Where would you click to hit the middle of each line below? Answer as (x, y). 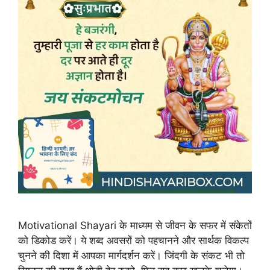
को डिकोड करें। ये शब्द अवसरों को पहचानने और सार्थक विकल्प (133, 241)
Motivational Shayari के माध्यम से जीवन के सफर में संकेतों (135, 226)
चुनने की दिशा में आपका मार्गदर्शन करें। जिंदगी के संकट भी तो (131, 256)
